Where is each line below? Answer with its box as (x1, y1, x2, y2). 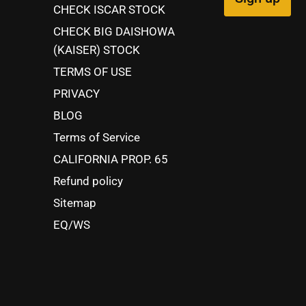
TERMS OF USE (53, 64, 132, 79)
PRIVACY (53, 86, 100, 100)
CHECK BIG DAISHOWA (53, 24, 175, 38)
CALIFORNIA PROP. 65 (53, 152, 168, 166)
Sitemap (53, 195, 96, 210)
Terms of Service (53, 130, 140, 144)
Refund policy (53, 173, 123, 188)
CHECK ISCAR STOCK (53, 2, 165, 16)
